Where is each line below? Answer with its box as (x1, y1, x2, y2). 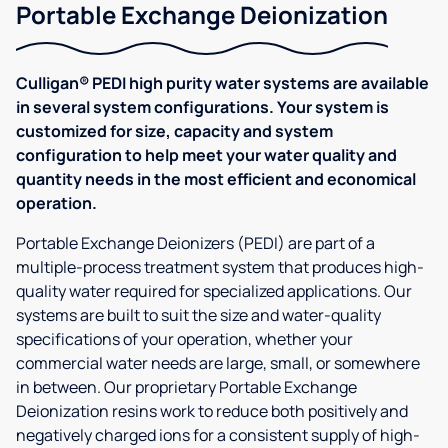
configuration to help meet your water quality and (16, 144, 397, 167)
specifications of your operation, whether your (16, 328, 353, 351)
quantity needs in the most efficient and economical (16, 168, 416, 191)
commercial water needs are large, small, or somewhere (16, 352, 420, 375)
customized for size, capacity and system (16, 120, 333, 143)
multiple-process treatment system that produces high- (16, 256, 424, 279)
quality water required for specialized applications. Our (16, 280, 412, 303)
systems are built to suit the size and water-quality (16, 304, 381, 327)
